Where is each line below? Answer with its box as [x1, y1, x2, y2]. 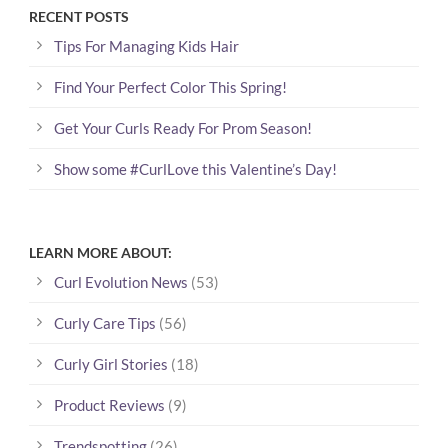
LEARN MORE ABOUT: [29, 244, 172, 261]
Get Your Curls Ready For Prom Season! [54, 119, 312, 137]
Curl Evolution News [54, 273, 188, 291]
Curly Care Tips [54, 314, 156, 332]
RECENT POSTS [29, 8, 129, 25]
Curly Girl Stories [54, 355, 168, 373]
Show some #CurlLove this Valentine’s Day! [54, 160, 337, 178]
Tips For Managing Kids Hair [54, 37, 239, 55]
